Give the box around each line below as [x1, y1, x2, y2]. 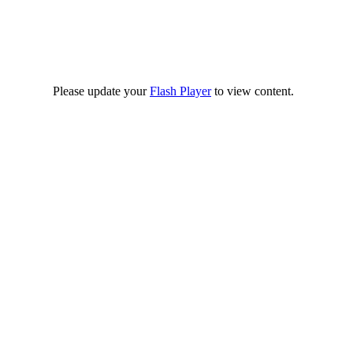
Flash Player [150, 84, 211, 98]
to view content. [211, 84, 294, 98]
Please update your [53, 84, 150, 98]
